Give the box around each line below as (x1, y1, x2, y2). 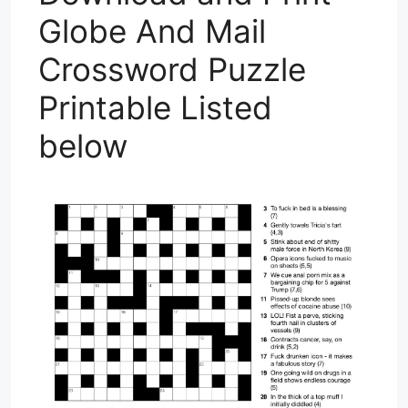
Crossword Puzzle (38, 49, 306, 88)
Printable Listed (38, 87, 272, 127)
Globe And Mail (38, 11, 266, 50)
